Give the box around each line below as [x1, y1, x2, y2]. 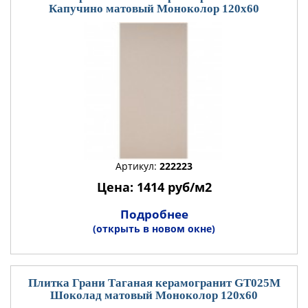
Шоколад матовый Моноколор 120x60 [50, 289, 258, 302]
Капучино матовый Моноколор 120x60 [49, 2, 259, 15]
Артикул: [115, 159, 159, 173]
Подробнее [120, 206, 188, 222]
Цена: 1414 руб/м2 [96, 179, 212, 195]
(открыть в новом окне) [93, 222, 215, 235]
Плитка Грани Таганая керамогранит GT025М [27, 276, 280, 289]
